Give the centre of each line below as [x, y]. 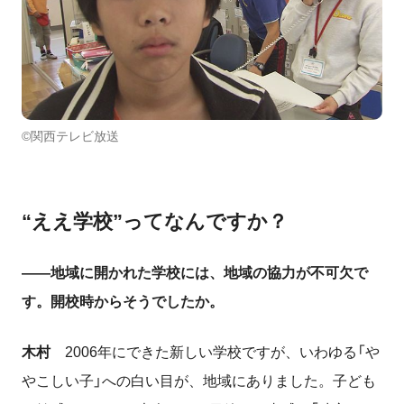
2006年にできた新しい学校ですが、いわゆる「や [215, 352]
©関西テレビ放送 [70, 136]
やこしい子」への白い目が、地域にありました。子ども [199, 381]
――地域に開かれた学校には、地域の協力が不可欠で [195, 272]
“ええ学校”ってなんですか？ [155, 221]
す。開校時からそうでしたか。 [123, 301]
